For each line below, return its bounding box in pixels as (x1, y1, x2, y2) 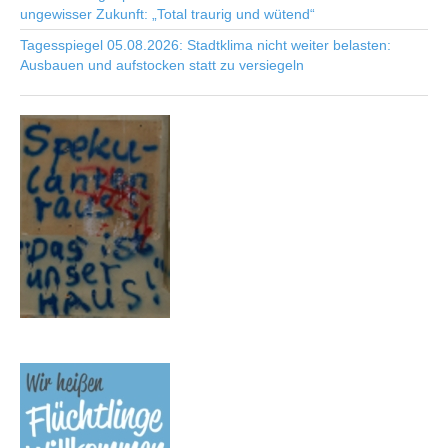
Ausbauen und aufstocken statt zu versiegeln (20, 57, 304, 73)
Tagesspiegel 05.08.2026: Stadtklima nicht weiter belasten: (20, 37, 391, 53)
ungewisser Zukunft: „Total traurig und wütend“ (20, 6, 315, 22)
